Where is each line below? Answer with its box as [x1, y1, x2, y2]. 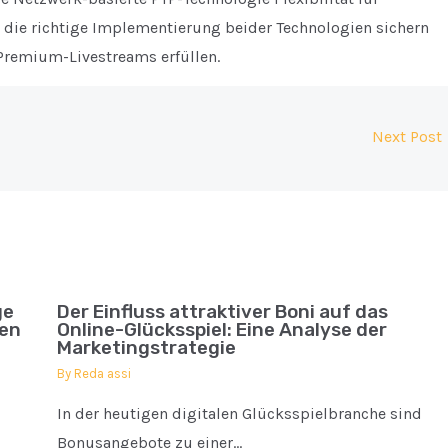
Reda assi [73, 365, 131, 381]
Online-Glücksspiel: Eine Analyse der [56, 318, 387, 342]
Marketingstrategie [56, 336, 236, 360]
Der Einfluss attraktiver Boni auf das [56, 300, 388, 324]
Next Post [372, 126, 446, 146]
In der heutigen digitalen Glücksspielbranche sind [56, 403, 422, 423]
